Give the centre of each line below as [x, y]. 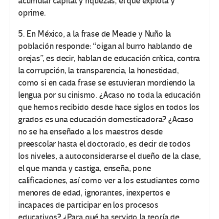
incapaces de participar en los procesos [88, 205]
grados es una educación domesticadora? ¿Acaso [106, 119]
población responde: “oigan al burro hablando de [105, 46]
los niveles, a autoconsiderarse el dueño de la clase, [109, 156]
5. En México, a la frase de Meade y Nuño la [95, 34]
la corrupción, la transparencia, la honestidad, [99, 70]
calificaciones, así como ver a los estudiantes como [109, 180]
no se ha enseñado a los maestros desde [91, 131]
